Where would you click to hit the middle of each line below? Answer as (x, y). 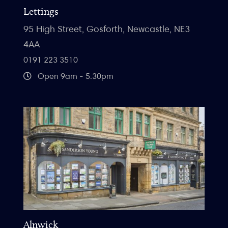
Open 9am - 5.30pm (75, 76)
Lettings (41, 11)
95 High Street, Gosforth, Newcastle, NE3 (107, 29)
